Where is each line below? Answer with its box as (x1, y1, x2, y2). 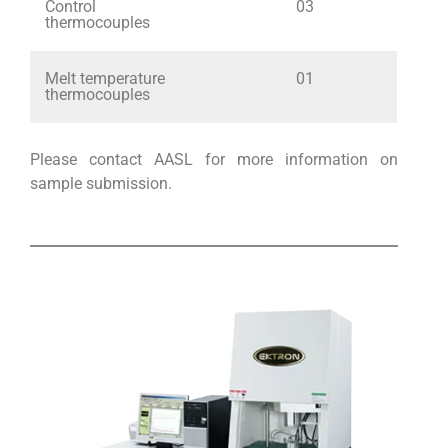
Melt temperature (45, 68, 165, 88)
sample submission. (30, 173, 172, 193)
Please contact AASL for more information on (30, 149, 398, 169)
